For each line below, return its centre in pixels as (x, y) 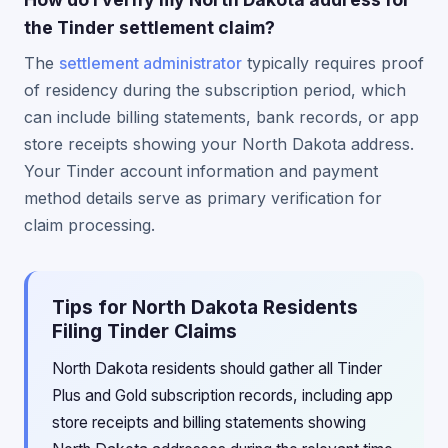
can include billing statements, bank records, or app (221, 117)
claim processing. (89, 225)
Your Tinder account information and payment (201, 171)
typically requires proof (333, 63)
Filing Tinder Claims (144, 331)
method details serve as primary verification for (203, 198)
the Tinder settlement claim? (149, 27)
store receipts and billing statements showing (209, 422)
